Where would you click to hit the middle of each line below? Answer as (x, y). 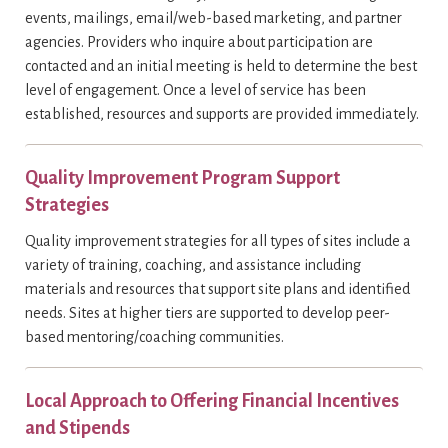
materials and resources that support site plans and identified (217, 289)
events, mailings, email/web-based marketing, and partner (213, 18)
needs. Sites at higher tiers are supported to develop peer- (207, 313)
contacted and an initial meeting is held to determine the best (221, 66)
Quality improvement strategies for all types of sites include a (218, 241)
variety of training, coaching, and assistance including (193, 265)
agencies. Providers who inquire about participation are (199, 42)
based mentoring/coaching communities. (154, 337)
